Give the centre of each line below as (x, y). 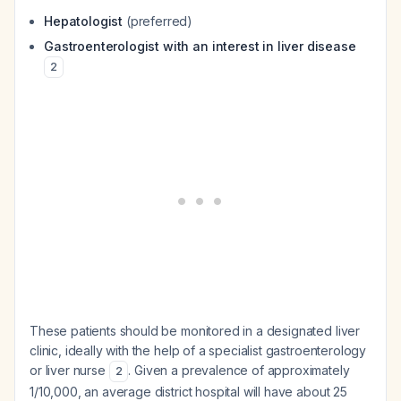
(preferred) (158, 21)
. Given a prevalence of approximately (239, 370)
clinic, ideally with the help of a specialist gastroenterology (198, 350)
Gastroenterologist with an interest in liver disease (200, 46)
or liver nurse (69, 370)
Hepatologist (84, 21)
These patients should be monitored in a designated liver (195, 331)
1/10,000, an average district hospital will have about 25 (188, 392)
